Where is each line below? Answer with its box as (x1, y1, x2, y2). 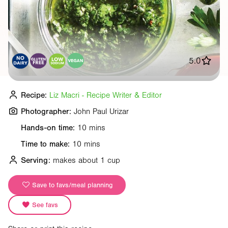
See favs (30, 201, 58, 209)
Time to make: (21, 139, 70, 149)
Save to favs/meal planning (30, 181, 112, 189)
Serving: (21, 155, 50, 165)
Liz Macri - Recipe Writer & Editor (49, 90, 162, 100)
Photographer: (21, 106, 71, 116)
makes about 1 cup (53, 155, 120, 165)
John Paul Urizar (74, 106, 129, 116)
